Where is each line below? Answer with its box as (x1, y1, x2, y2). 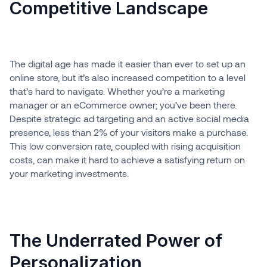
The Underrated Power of (9, 229, 222, 252)
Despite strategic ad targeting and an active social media (9, 113, 249, 125)
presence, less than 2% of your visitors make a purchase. (9, 126, 248, 138)
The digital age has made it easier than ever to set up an (9, 58, 246, 70)
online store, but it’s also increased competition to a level (9, 72, 246, 83)
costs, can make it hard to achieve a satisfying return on (9, 154, 245, 166)
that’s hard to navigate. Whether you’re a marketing (9, 85, 225, 97)
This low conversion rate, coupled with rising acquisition (9, 140, 241, 152)
